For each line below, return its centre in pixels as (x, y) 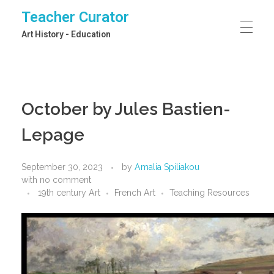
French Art (135, 192)
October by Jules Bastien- (126, 109)
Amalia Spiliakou (167, 167)
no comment (65, 180)
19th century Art (69, 192)
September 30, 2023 (62, 167)
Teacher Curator (75, 17)
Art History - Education (66, 34)
